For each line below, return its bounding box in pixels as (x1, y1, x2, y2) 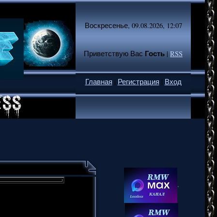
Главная (85, 77, 112, 86)
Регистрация (117, 77, 159, 86)
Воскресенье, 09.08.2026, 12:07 (84, 21, 182, 30)
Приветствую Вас (84, 49, 143, 58)
